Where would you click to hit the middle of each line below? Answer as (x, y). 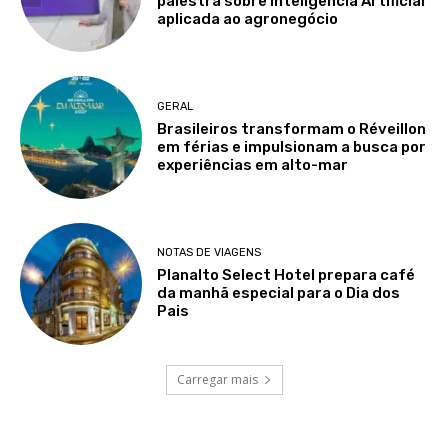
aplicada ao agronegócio (248, 18)
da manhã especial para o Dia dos (279, 293)
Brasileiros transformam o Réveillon (292, 128)
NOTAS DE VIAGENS (209, 253)
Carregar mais (217, 379)
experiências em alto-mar (253, 164)
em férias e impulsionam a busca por (292, 146)
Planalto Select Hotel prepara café (286, 275)
